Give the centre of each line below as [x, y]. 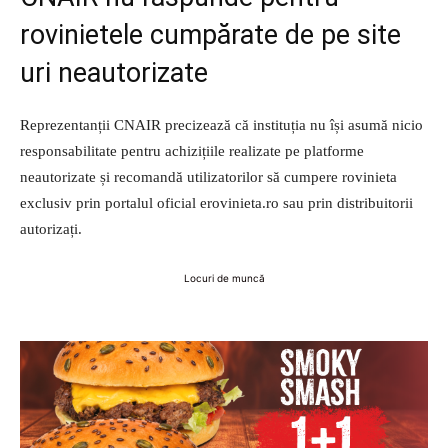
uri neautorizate [114, 73]
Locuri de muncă [224, 278]
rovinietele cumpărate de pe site [210, 35]
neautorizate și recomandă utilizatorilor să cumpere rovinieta [208, 177]
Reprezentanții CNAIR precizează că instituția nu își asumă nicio [221, 125]
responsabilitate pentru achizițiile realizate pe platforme [192, 151]
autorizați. [51, 229]
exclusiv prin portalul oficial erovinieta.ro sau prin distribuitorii [216, 203]
